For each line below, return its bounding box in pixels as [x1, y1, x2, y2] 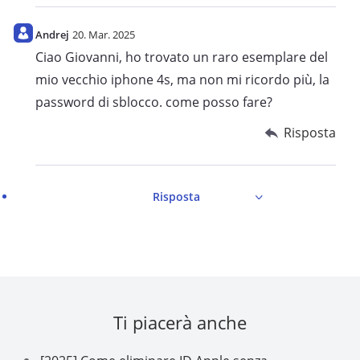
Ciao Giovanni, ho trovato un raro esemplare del [35, 48, 328, 67]
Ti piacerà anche [113, 310, 247, 335]
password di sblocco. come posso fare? [35, 93, 272, 112]
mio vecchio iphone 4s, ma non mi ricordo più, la [35, 71, 329, 89]
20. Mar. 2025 [72, 27, 135, 43]
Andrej [35, 27, 69, 43]
